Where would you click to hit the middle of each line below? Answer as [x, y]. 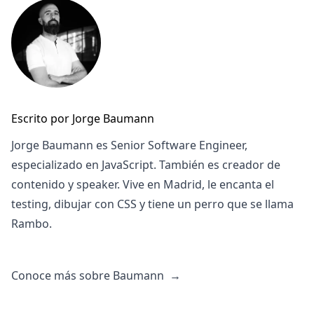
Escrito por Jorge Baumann [83, 119]
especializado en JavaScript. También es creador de [146, 165]
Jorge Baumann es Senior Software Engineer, [129, 145]
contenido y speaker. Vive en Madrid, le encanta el [143, 185]
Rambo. [32, 224]
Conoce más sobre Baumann [89, 276]
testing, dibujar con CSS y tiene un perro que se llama [152, 204]
